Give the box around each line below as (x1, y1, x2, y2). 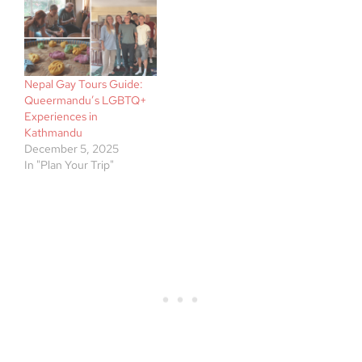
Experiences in (24, 108, 98, 124)
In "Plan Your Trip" (24, 157, 114, 172)
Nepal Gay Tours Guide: (24, 76, 143, 91)
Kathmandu (24, 124, 82, 140)
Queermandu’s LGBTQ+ (24, 92, 146, 107)
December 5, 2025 (24, 141, 119, 156)
